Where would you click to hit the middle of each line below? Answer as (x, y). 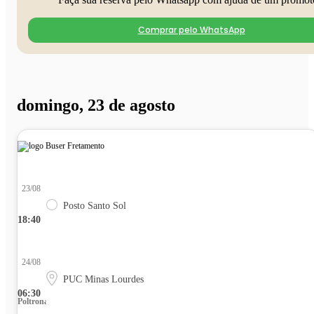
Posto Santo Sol (95, 206)
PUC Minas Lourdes (103, 279)
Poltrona (33, 301)
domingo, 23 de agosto (96, 105)
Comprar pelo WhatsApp (191, 30)
